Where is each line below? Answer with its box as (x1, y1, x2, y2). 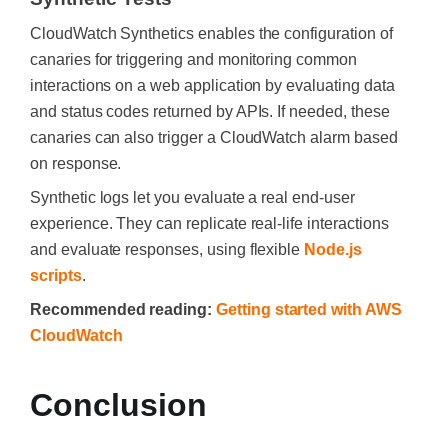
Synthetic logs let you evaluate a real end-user (30, 189, 355, 206)
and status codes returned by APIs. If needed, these (30, 103, 390, 120)
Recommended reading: (30, 301, 213, 318)
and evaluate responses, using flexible (30, 241, 305, 258)
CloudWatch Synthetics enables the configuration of (30, 25, 393, 42)
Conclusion (30, 387, 207, 423)
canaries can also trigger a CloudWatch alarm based (30, 129, 398, 146)
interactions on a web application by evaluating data (30, 77, 395, 94)
